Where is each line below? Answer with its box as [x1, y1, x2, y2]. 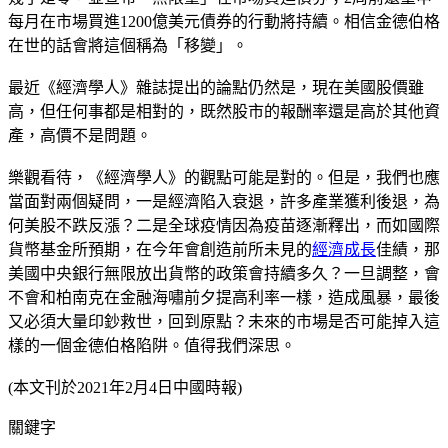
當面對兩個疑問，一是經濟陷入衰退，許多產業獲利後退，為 [8, 192, 440, 210]
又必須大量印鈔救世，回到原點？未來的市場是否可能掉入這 [8, 312, 440, 330]
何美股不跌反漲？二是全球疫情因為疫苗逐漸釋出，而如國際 [8, 216, 440, 234]
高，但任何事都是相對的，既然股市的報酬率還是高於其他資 [8, 102, 440, 120]
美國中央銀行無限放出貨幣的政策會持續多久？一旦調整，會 [8, 264, 440, 282]
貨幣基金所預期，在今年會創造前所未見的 [8, 240, 312, 258]
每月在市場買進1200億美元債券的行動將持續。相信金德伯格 [8, 12, 440, 30]
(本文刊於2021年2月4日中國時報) [8, 378, 242, 396]
